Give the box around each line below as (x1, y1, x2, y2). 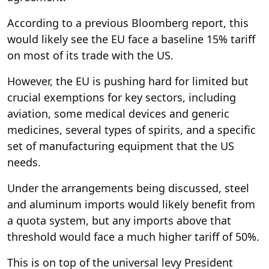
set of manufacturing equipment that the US (7, 139, 234, 153)
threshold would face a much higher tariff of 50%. (7, 229, 259, 244)
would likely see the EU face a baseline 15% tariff (7, 32, 255, 46)
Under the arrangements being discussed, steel (7, 181, 249, 195)
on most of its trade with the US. (7, 48, 174, 62)
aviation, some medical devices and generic (7, 106, 229, 121)
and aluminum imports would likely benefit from (7, 197, 255, 211)
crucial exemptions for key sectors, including (7, 90, 236, 104)
